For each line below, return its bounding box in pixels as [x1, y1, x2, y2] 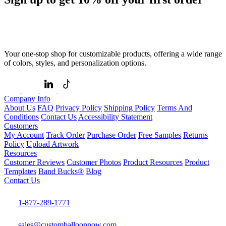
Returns [183, 131, 208, 140]
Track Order [46, 131, 85, 140]
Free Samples [138, 131, 181, 140]
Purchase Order [87, 131, 136, 140]
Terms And [157, 103, 192, 112]
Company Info [4, 94, 50, 103]
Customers [4, 122, 38, 131]
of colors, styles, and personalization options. [4, 59, 146, 68]
